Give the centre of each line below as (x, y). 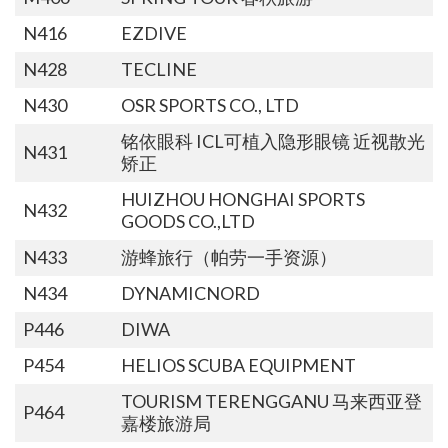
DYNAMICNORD (190, 292)
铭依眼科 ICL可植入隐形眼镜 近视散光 (272, 140)
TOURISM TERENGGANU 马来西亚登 (271, 400)
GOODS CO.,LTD (187, 220)
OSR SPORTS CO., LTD (209, 104)
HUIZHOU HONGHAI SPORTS (242, 198)
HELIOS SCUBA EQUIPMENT (238, 364)
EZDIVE (153, 32)
